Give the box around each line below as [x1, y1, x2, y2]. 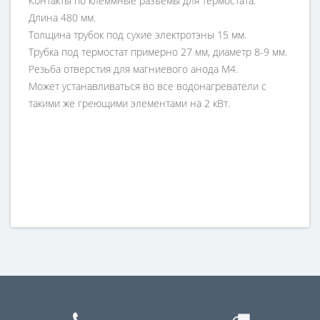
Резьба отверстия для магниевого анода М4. [29, 61, 238, 76]
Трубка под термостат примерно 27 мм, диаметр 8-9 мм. [29, 44, 287, 59]
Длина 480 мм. [29, 10, 96, 24]
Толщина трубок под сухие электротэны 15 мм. [29, 27, 246, 41]
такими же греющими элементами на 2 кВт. [29, 96, 230, 110]
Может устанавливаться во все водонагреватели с [29, 79, 266, 93]
